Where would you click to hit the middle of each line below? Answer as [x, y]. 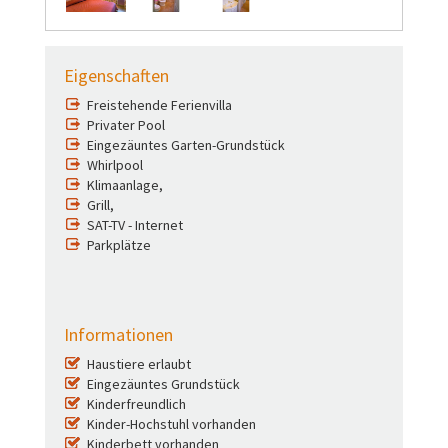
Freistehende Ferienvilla [159, 104]
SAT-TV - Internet [135, 224]
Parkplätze [119, 244]
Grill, [100, 204]
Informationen [118, 334]
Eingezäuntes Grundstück [163, 383]
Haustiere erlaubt [139, 363]
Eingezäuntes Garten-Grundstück [186, 144]
